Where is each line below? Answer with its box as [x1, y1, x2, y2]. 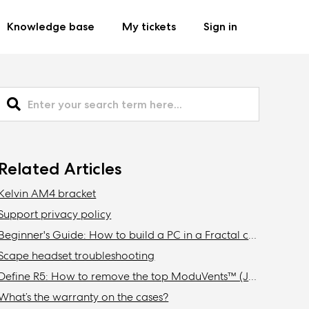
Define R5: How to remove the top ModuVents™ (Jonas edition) [248, 269, 257, 284]
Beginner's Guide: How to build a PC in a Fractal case [248, 228, 257, 243]
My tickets [122, 19, 176, 34]
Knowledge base [7, 19, 94, 34]
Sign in [203, 19, 237, 34]
